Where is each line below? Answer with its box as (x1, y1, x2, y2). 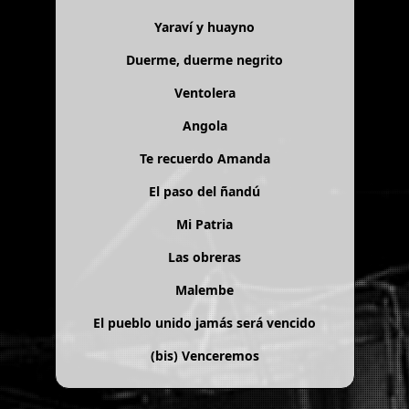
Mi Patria (176, 215, 233, 233)
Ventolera (173, 83, 236, 101)
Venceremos (181, 346, 259, 364)
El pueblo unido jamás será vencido (93, 313, 316, 331)
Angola (182, 116, 227, 134)
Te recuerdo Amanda (139, 149, 270, 167)
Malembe (175, 280, 234, 299)
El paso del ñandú (149, 182, 260, 200)
